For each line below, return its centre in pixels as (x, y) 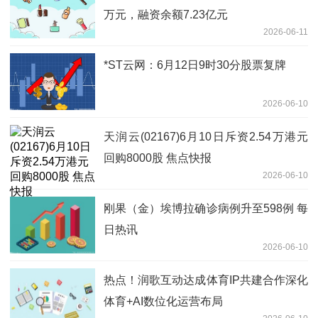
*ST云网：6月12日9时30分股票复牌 (195, 65)
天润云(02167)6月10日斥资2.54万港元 (206, 136)
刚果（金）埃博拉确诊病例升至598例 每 (206, 208)
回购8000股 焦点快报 (158, 158)
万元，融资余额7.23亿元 (166, 14)
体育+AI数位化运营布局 (163, 301)
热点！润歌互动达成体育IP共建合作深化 (206, 280)
